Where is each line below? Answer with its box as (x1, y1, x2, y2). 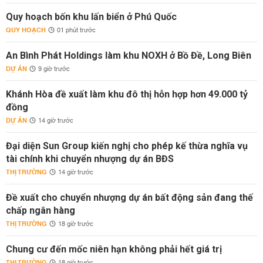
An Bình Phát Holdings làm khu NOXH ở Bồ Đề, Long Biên (6, 50, 251, 61)
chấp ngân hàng (6, 205, 75, 216)
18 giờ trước (58, 218, 93, 230)
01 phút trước (57, 25, 96, 36)
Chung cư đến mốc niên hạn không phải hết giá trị (6, 244, 222, 255)
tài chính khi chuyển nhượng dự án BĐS (6, 153, 174, 164)
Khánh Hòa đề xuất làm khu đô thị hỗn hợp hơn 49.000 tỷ (6, 89, 248, 100)
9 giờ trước (38, 63, 70, 75)
